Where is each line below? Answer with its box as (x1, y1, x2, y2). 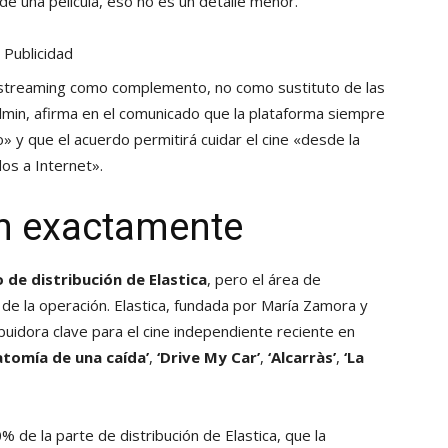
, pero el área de (207, 269, 321, 290)
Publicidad (3, 43, 73, 64)
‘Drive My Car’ (157, 347, 260, 368)
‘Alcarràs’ (268, 347, 336, 368)
